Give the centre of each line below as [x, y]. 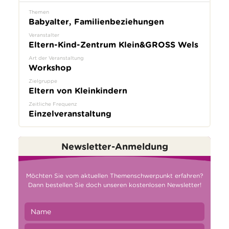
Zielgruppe [43, 81]
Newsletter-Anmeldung [114, 146]
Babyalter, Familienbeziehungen [96, 22]
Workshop [50, 68]
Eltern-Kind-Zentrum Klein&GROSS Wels [113, 45]
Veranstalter [44, 35]
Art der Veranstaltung [56, 58]
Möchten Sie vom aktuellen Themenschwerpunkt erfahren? [114, 176]
